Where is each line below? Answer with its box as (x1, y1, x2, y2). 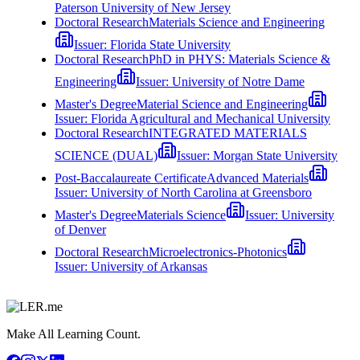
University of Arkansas (91, 259, 207, 273)
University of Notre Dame (172, 74, 305, 88)
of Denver (55, 222, 106, 236)
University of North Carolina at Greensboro (91, 185, 312, 199)
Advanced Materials (207, 170, 309, 185)
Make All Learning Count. (6, 326, 141, 341)
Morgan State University (213, 148, 337, 162)
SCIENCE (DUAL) (55, 148, 157, 162)
